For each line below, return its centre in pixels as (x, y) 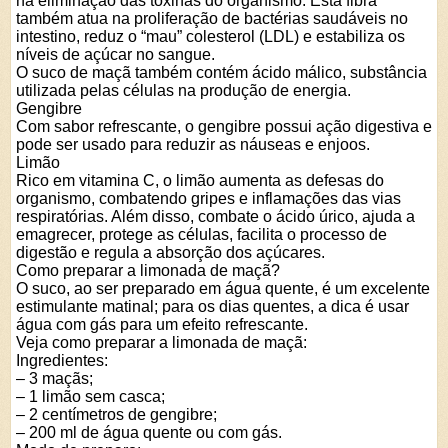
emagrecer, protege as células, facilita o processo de (201, 234)
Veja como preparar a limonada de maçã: (161, 342)
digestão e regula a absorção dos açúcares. (170, 252)
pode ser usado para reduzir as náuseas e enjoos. (193, 144)
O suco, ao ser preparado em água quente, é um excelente (223, 288)
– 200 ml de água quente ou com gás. (149, 432)
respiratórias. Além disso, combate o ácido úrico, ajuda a (215, 216)
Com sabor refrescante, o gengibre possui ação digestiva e (224, 126)
